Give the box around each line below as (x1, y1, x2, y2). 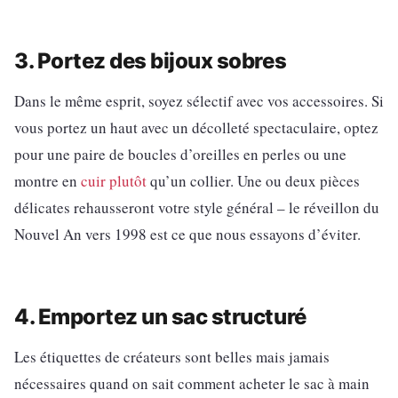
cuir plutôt (81, 170, 147, 191)
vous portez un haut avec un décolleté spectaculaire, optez (14, 116, 378, 138)
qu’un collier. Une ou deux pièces (147, 170, 360, 191)
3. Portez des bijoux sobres (14, 47, 287, 74)
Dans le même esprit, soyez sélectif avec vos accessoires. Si (14, 90, 384, 111)
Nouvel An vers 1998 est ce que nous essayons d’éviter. (14, 223, 361, 244)
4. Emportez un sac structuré (14, 303, 306, 330)
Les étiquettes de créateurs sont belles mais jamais (14, 346, 330, 367)
